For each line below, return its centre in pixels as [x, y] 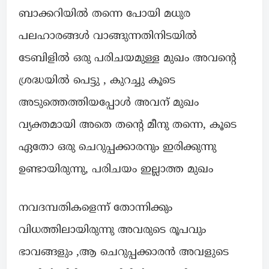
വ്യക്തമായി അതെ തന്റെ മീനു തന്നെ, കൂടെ [128, 125]
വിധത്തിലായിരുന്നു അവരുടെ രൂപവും [112, 231]
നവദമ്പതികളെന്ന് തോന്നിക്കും [95, 208]
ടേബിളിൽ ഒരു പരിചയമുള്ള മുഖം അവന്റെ [127, 59]
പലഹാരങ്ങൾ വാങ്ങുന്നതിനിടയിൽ [108, 37]
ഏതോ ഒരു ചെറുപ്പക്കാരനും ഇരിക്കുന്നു [117, 148]
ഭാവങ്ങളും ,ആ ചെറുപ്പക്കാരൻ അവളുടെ [124, 253]
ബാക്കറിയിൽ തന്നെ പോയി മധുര [104, 14]
